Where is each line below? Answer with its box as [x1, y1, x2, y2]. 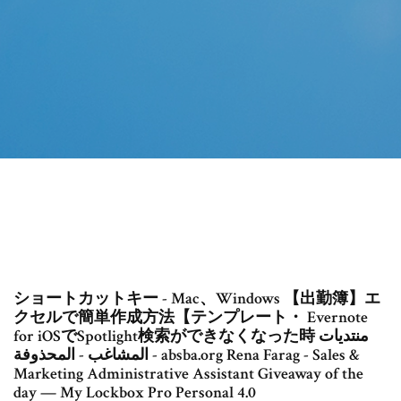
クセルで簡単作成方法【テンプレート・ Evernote [13, 307, 368, 328]
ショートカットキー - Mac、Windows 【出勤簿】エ [13, 288, 380, 310]
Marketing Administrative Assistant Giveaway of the [13, 363, 363, 385]
